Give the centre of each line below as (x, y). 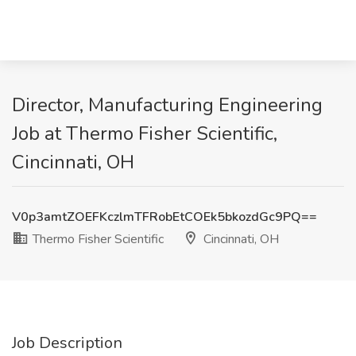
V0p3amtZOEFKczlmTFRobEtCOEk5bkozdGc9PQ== (164, 217)
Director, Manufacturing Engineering (167, 105)
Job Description (67, 343)
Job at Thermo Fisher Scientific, (145, 133)
